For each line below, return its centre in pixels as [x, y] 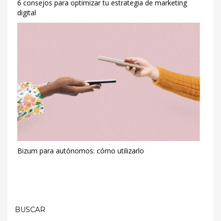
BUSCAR [30, 210]
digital [27, 13]
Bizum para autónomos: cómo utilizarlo [81, 151]
